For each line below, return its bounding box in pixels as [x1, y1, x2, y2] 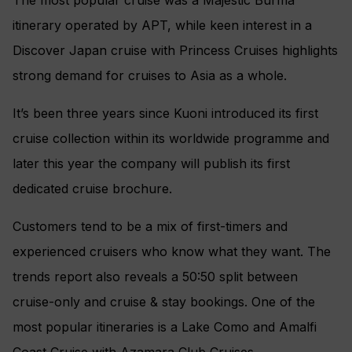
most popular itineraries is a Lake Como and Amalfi [13, 318, 317, 335]
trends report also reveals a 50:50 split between [13, 268, 298, 284]
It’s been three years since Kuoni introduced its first [13, 104, 318, 121]
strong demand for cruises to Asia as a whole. [13, 67, 287, 83]
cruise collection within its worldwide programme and [13, 130, 329, 146]
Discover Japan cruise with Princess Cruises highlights [13, 42, 338, 58]
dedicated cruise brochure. [13, 180, 172, 196]
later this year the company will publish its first [13, 155, 290, 171]
